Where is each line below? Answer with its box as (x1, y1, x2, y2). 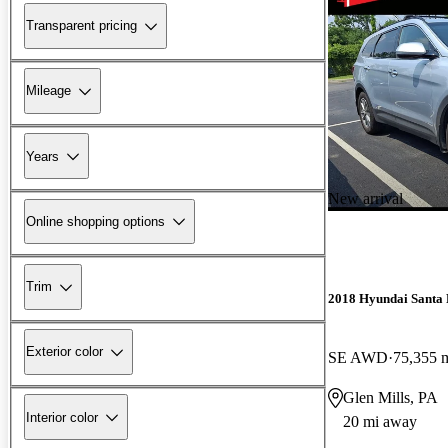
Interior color (26, 409, 98, 425)
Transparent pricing (26, 18, 137, 34)
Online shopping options (26, 213, 165, 229)
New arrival (328, 189, 403, 207)
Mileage (26, 83, 71, 99)
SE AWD (328, 348, 388, 366)
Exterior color (26, 344, 103, 360)
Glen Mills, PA (343, 388, 438, 406)
